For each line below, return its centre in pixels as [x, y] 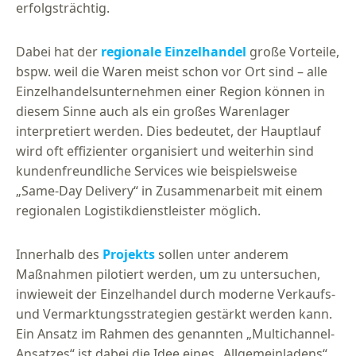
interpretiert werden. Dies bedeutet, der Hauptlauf [168, 132]
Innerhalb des [59, 255]
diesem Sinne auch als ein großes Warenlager [153, 112]
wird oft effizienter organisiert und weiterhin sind [165, 151]
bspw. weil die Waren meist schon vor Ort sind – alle [172, 72]
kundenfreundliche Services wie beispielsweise [157, 171]
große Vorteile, [293, 52]
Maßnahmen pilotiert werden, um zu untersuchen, [168, 275]
